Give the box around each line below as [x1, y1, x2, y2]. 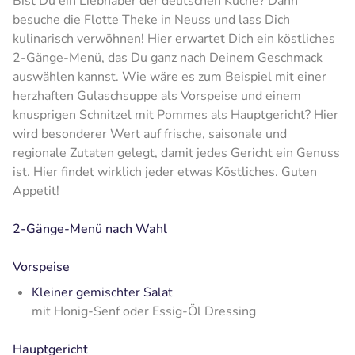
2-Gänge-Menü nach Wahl [13, 219, 167, 238]
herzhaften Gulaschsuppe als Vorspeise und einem [13, 86, 301, 105]
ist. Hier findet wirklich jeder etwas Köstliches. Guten [13, 162, 317, 181]
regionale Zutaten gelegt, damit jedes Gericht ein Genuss [13, 143, 340, 162]
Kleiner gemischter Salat [32, 283, 173, 301]
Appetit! [13, 181, 59, 200]
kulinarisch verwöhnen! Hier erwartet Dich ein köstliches [13, 29, 335, 48]
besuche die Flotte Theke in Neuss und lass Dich [13, 10, 290, 29]
